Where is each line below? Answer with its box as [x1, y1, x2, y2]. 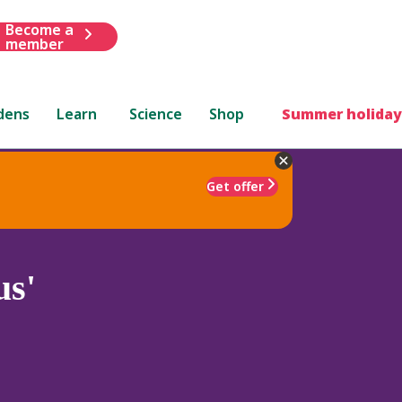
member [4, 33, 64, 54]
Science [129, 103, 183, 124]
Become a [4, 19, 74, 39]
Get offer [206, 177, 264, 195]
